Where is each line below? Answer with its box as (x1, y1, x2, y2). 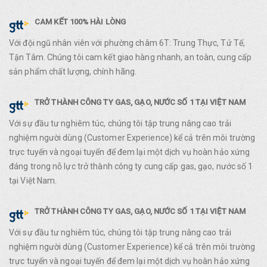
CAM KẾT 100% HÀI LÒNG (35, 17, 126, 26)
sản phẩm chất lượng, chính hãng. (9, 67, 137, 76)
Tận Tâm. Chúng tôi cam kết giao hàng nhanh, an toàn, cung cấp (9, 52, 252, 62)
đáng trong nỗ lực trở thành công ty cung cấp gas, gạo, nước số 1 (9, 162, 253, 171)
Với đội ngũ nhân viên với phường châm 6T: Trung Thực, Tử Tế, (9, 38, 246, 48)
